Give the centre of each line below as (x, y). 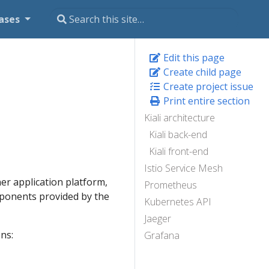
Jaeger (158, 219)
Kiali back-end (178, 134)
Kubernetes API (178, 202)
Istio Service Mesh (183, 168)
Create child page (201, 72)
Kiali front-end (179, 151)
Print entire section (205, 101)
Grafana (162, 235)
